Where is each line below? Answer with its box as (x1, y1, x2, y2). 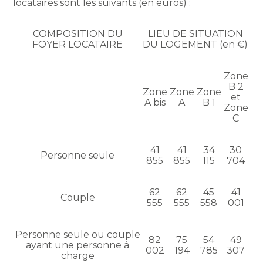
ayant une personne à (26, 240, 129, 251)
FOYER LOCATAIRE (32, 39, 123, 50)
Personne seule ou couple (15, 229, 140, 241)
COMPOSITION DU (32, 28, 123, 40)
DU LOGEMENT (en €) (143, 39, 248, 50)
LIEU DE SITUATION (147, 28, 243, 40)
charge (60, 250, 95, 262)
